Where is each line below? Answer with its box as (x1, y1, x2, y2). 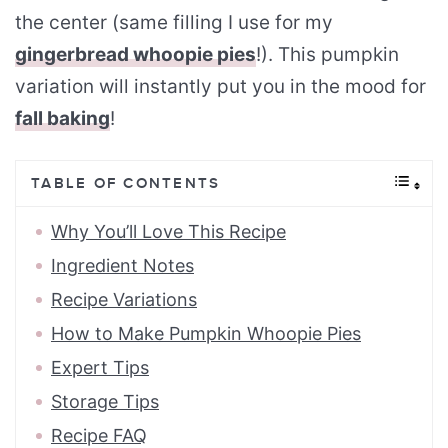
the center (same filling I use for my (15, 10, 333, 34)
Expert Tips (51, 356, 149, 378)
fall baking (15, 106, 110, 130)
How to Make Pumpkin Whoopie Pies (51, 322, 361, 344)
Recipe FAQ (51, 424, 147, 446)
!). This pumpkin (256, 42, 399, 66)
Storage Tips (51, 390, 159, 412)
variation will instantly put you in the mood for (15, 74, 426, 98)
